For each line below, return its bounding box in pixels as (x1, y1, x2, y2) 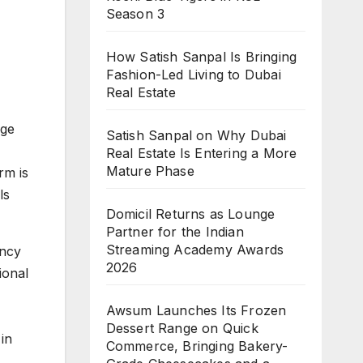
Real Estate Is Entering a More (105, 145, 297, 161)
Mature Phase (105, 163, 194, 179)
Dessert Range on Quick (105, 320, 258, 336)
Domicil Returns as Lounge (105, 206, 275, 222)
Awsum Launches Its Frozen (105, 302, 287, 318)
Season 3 (105, 6, 165, 22)
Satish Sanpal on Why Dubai (105, 127, 287, 143)
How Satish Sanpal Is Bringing (105, 49, 297, 65)
